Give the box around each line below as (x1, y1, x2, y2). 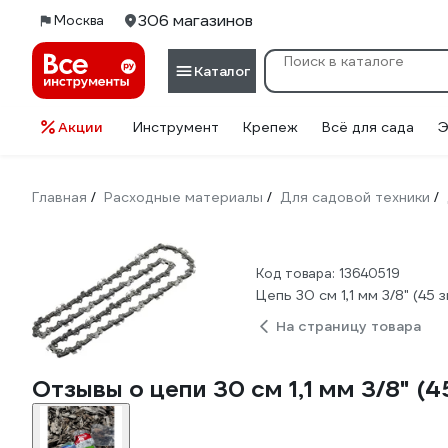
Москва (54, 12, 104, 29)
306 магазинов (138, 10, 253, 31)
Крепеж (243, 118, 298, 136)
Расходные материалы (104, 188, 263, 206)
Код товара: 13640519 (256, 265, 400, 282)
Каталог (194, 61, 250, 80)
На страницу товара (276, 317, 421, 335)
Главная (32, 188, 87, 206)
